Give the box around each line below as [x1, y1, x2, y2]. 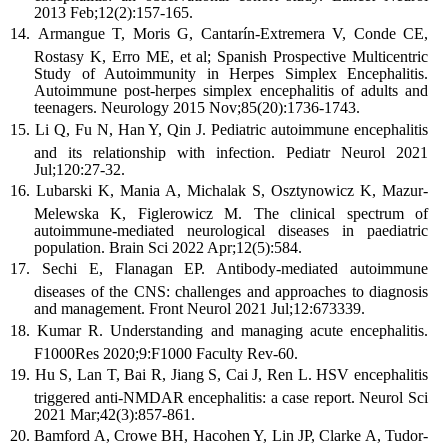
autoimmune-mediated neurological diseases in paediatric [34, 221, 428, 239]
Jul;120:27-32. [34, 160, 125, 178]
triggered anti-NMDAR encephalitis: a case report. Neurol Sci [34, 388, 428, 406]
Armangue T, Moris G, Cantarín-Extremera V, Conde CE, [37, 25, 428, 43]
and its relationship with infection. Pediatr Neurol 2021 [34, 143, 428, 161]
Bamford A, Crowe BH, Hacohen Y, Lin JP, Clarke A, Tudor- [34, 427, 429, 445]
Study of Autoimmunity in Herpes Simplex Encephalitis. [34, 65, 428, 83]
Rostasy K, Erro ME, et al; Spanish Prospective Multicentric [34, 48, 428, 66]
